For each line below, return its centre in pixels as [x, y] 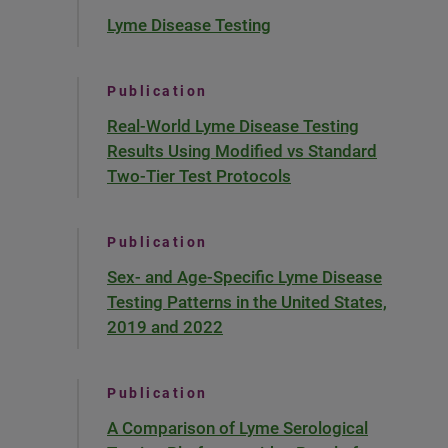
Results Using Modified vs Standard [242, 151]
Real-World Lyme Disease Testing [233, 126]
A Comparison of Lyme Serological [237, 428]
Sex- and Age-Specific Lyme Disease [244, 277]
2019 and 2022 [165, 327]
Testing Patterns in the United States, [247, 302]
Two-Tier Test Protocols [199, 176]
